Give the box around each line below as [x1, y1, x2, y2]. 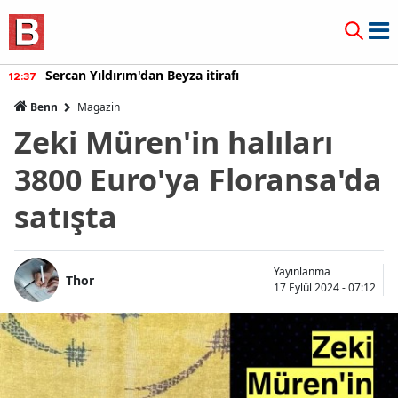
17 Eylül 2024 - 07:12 [274, 280, 376, 295]
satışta [14, 196, 117, 237]
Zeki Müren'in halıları [14, 122, 333, 163]
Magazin [77, 99, 120, 115]
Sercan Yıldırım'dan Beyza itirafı [45, 67, 239, 84]
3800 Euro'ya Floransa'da [14, 159, 382, 200]
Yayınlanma [274, 264, 330, 279]
